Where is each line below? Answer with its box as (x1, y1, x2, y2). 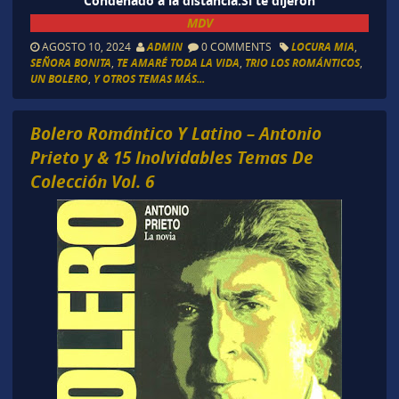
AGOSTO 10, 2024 (38, 39, 136, 54)
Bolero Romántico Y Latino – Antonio (29, 120, 322, 145)
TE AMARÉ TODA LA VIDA (116, 55, 240, 71)
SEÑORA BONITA (29, 55, 111, 71)
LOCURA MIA (290, 39, 354, 55)
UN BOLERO (29, 71, 88, 87)
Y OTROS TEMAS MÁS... (93, 71, 205, 87)
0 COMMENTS (198, 39, 274, 54)
